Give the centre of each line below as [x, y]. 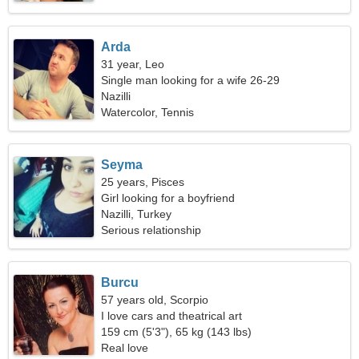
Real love [125, 348]
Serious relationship [151, 230]
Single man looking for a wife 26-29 [191, 80]
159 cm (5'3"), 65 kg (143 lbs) [177, 332]
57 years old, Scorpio [155, 300]
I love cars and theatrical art [172, 316]
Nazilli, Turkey [137, 214]
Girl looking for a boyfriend [168, 198]
